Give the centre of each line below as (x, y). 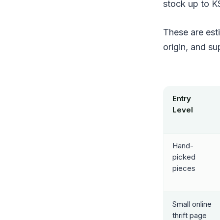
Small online (192, 204)
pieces (184, 168)
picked (184, 157)
